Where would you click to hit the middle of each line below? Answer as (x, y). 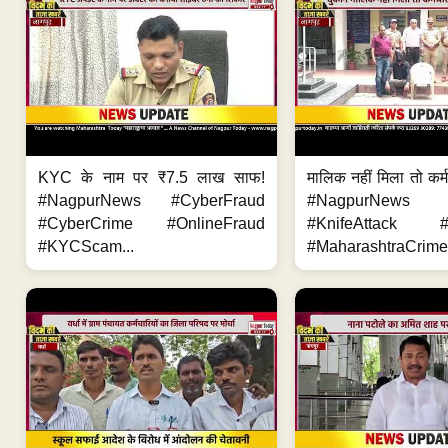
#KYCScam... (86, 246)
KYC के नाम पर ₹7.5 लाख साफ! (151, 177)
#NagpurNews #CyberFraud (151, 200)
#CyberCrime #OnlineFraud (151, 223)
